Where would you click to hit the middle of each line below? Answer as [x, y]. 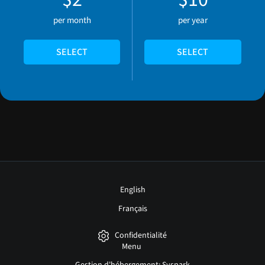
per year [193, 20]
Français [132, 209]
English [132, 190]
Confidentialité [141, 236]
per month [72, 20]
